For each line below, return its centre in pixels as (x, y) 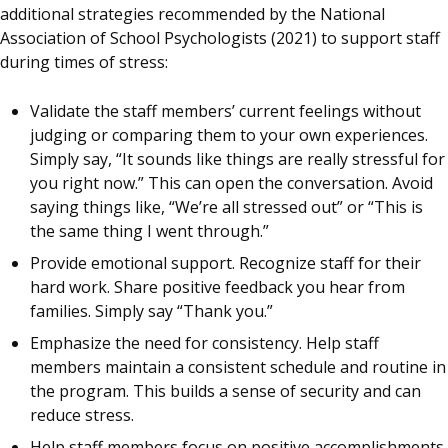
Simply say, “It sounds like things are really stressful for (237, 158)
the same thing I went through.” (149, 230)
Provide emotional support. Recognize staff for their (225, 262)
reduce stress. (82, 414)
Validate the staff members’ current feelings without (225, 110)
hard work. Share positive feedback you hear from (217, 286)
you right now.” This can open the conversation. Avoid (231, 182)
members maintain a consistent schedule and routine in (238, 366)
